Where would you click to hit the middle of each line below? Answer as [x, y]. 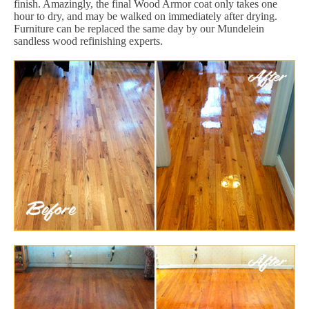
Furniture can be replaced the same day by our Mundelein [139, 29]
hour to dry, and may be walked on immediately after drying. [146, 17]
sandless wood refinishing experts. [88, 41]
